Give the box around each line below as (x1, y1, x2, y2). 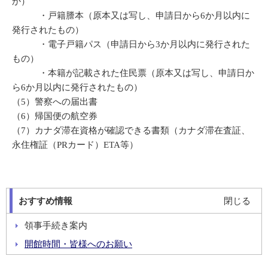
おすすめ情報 (19, 196, 72, 206)
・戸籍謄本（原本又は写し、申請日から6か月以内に (12, 11, 250, 21)
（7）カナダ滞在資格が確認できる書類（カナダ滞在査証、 (12, 126, 250, 136)
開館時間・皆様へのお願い (25, 239, 132, 249)
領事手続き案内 (25, 221, 87, 231)
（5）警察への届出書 (12, 97, 98, 107)
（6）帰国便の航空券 (12, 111, 98, 121)
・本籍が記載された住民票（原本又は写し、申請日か (12, 68, 254, 78)
